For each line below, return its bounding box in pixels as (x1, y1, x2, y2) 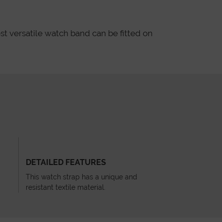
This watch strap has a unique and (26, 173, 137, 181)
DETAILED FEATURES (26, 158, 106, 167)
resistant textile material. (26, 183, 106, 192)
